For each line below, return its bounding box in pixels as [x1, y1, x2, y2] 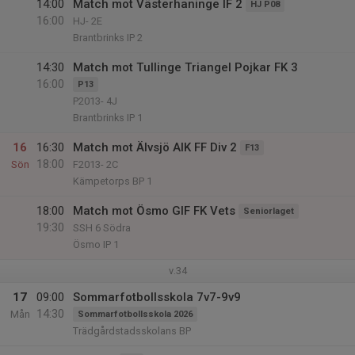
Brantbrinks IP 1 [73, 112, 143, 124]
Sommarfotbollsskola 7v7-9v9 [73, 290, 241, 304]
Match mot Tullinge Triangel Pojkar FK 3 [73, 60, 298, 74]
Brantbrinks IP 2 [73, 32, 143, 44]
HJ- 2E [73, 15, 102, 27]
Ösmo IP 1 [73, 239, 119, 250]
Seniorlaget [243, 206, 294, 216]
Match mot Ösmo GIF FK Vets [73, 204, 235, 218]
